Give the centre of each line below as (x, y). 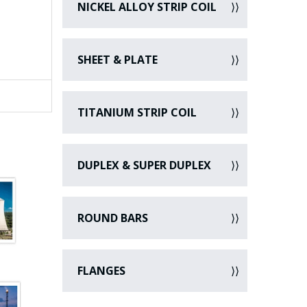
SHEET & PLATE (116, 60)
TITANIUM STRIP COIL (136, 112)
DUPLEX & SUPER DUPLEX (143, 165)
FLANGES (100, 271)
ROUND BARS (111, 218)
